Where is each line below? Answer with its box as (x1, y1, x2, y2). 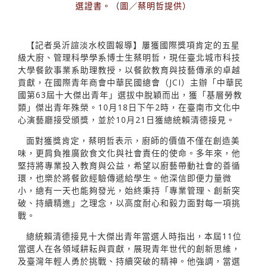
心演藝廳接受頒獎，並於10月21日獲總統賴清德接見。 (18, 113, 235, 125)
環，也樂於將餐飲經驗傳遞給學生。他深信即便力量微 (18, 172, 232, 183)
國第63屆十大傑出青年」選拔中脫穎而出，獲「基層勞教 (18, 88, 242, 100)
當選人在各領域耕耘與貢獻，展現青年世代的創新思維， (18, 242, 240, 254)
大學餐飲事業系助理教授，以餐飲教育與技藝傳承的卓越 (18, 64, 240, 75)
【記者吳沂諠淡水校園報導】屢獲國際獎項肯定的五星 (26, 39, 240, 50)
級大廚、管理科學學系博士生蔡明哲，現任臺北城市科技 (18, 51, 240, 63)
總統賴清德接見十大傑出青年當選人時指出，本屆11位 (26, 230, 242, 242)
